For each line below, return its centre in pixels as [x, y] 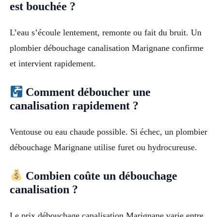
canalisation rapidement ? [74, 106]
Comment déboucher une [87, 92]
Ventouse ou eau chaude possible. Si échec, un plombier [108, 132]
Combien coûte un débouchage [100, 176]
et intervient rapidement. [53, 64]
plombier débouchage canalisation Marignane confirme [107, 48]
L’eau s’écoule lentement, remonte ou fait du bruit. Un [106, 33]
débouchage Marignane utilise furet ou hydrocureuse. [103, 147]
